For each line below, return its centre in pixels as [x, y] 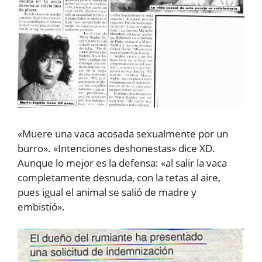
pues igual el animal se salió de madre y [107, 192]
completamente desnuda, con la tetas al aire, [119, 177]
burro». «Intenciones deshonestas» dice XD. [116, 148]
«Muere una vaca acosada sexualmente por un [123, 133]
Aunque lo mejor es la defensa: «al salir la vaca [122, 163]
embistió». [41, 206]
